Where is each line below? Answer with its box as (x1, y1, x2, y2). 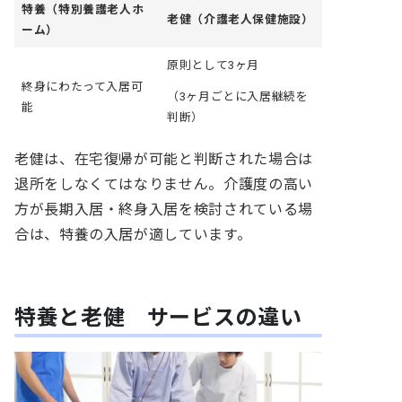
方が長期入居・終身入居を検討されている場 (14, 200, 313, 218)
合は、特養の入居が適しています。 (14, 225, 252, 243)
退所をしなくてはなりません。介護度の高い (14, 175, 313, 193)
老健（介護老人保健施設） (167, 12, 314, 26)
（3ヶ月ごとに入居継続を (167, 90, 309, 104)
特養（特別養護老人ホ (22, 2, 144, 16)
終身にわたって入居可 (22, 79, 144, 93)
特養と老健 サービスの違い (14, 304, 302, 330)
